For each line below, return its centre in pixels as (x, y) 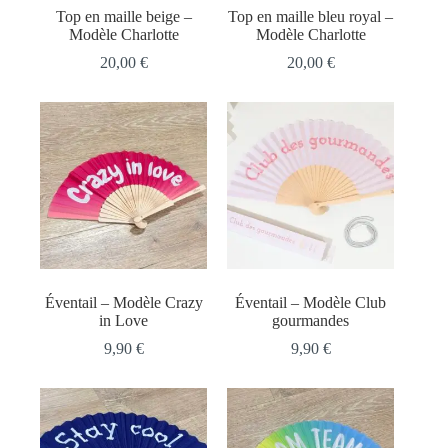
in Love (124, 321)
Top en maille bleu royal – (311, 17)
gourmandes (311, 321)
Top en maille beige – (123, 17)
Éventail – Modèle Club (311, 303)
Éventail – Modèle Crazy (123, 303)
